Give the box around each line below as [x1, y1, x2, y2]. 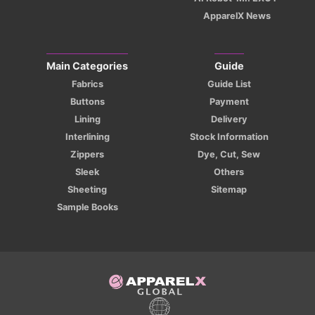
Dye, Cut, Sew [198, 149, 261, 160]
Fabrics [71, 79, 103, 90]
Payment [209, 96, 249, 108]
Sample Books [56, 202, 118, 213]
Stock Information [189, 131, 269, 143]
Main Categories [46, 60, 129, 72]
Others [214, 167, 245, 178]
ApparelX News [202, 11, 271, 22]
